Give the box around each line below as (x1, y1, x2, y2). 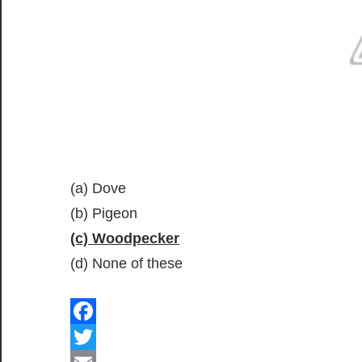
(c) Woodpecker (70, 230, 179, 247)
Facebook (70, 329, 134, 346)
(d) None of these (70, 255, 183, 272)
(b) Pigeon (70, 205, 137, 222)
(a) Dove (70, 180, 126, 197)
